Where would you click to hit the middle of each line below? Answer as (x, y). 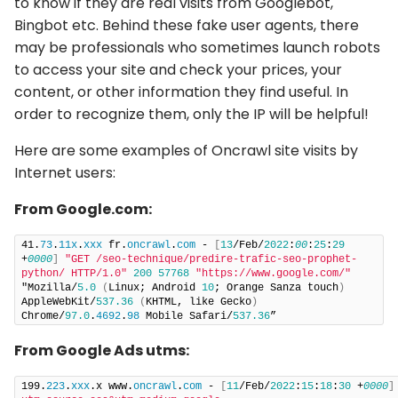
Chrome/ (43, 316)
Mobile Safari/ (186, 316)
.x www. (111, 386)
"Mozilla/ (49, 287)
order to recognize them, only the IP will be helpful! (191, 114)
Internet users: (65, 172)
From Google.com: (83, 209)
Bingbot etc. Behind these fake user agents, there (187, 25)
